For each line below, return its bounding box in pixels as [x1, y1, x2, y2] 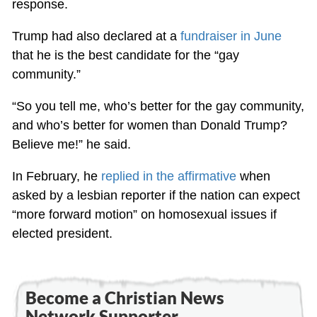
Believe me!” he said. [11, 137, 131, 151]
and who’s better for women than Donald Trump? [11, 117, 287, 132]
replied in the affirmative [100, 168, 236, 183]
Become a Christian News [25, 287, 224, 308]
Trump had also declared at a [11, 28, 180, 43]
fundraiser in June [180, 28, 282, 43]
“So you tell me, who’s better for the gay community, [11, 98, 304, 113]
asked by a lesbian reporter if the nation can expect [11, 188, 300, 202]
